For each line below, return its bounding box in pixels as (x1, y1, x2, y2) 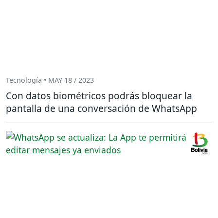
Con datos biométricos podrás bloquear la (6, 89, 192, 102)
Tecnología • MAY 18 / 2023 (6, 75, 94, 85)
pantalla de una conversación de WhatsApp (6, 101, 197, 115)
